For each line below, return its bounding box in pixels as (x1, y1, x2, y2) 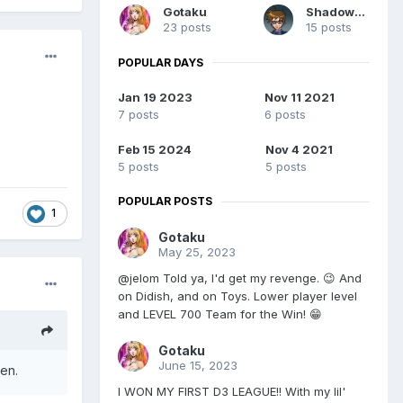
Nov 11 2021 (264, 90, 335, 105)
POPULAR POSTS (118, 194, 212, 209)
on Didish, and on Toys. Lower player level (118, 289, 357, 304)
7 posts (118, 107, 159, 122)
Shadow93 (354, 4, 366, 19)
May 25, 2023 (158, 245, 236, 260)
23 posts (163, 19, 211, 34)
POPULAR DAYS (118, 55, 203, 69)
